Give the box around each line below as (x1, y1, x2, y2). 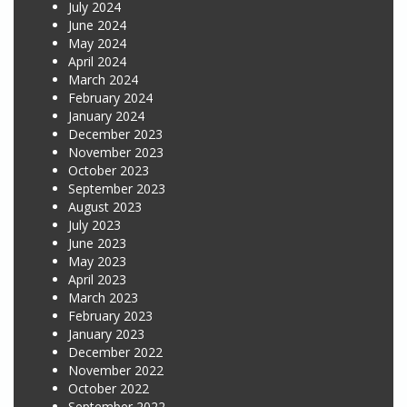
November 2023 (68, 144, 164, 161)
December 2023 (68, 125, 163, 143)
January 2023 (68, 325, 144, 342)
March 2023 (68, 289, 138, 306)
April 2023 (68, 271, 126, 288)
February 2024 (68, 89, 153, 106)
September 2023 (68, 180, 165, 197)
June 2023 (68, 234, 126, 252)
